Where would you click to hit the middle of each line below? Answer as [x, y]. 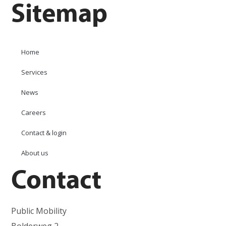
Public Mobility [39, 211]
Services [35, 72]
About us [35, 153]
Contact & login [44, 133]
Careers [34, 112]
